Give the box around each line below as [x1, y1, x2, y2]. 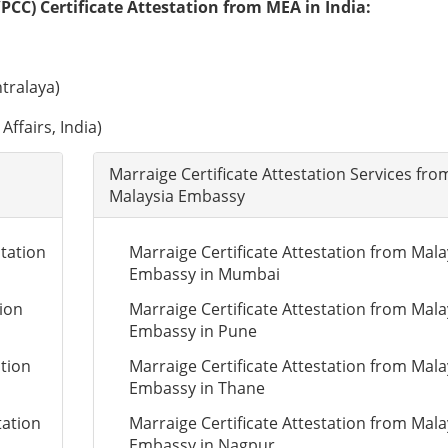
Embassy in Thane [128, 377, 265, 399]
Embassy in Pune [128, 320, 257, 342]
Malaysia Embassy [108, 185, 245, 207]
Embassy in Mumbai [128, 263, 280, 285]
